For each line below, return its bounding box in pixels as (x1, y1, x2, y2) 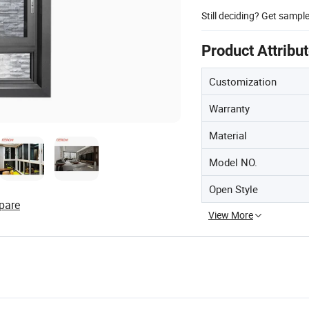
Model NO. (209, 154, 257, 169)
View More (208, 208, 253, 221)
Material (209, 128, 247, 142)
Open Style (209, 181, 258, 196)
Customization (209, 74, 277, 88)
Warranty (209, 101, 250, 115)
